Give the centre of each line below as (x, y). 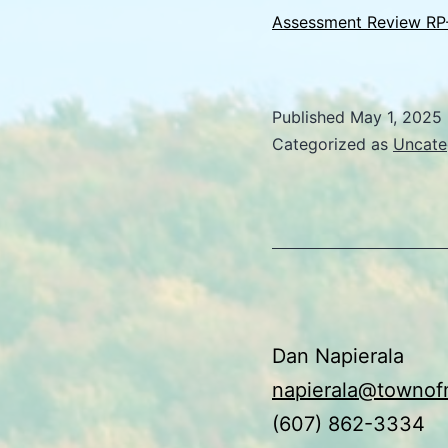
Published (311, 116)
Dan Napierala (338, 355)
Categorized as (332, 143)
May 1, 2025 (396, 116)
